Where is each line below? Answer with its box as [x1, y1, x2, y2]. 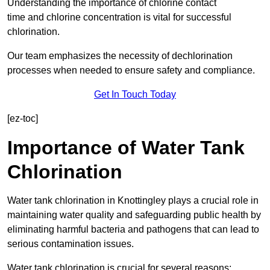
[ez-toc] [7, 113, 38, 124]
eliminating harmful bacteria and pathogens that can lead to [7, 224, 259, 235]
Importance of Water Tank [7, 137, 245, 159]
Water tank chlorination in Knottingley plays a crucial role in [7, 195, 259, 206]
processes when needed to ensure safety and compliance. [7, 65, 255, 76]
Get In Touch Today [94, 89, 176, 100]
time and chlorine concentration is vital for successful [7, 12, 231, 23]
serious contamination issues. [7, 239, 134, 250]
